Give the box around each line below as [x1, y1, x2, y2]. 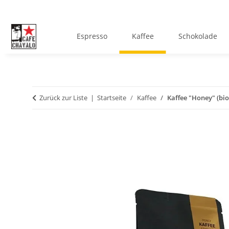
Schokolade [178, 31, 217, 41]
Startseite [97, 93, 126, 103]
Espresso [76, 31, 107, 41]
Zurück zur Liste [39, 93, 87, 103]
